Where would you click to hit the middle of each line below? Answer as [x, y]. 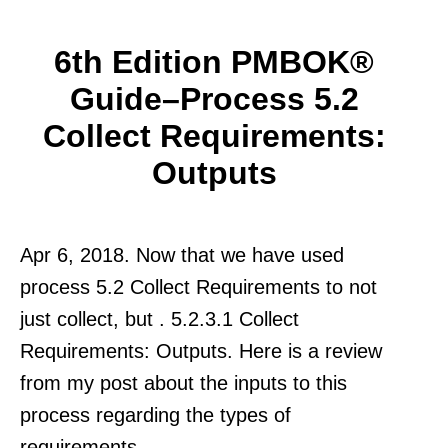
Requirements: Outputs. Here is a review [201, 350]
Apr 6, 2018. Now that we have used [182, 254]
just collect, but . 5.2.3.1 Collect [159, 318]
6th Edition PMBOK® [214, 61]
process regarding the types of [155, 414]
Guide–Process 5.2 [214, 98]
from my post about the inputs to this [183, 382]
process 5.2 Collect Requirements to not [198, 286]
